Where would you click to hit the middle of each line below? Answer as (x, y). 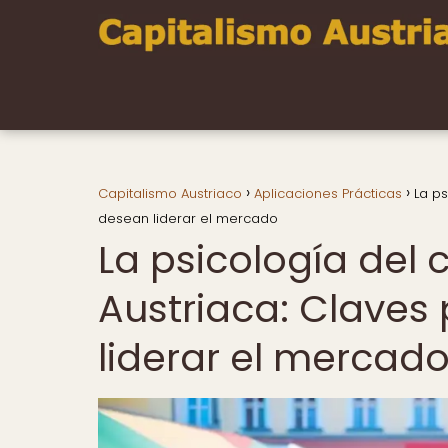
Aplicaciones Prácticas (328, 193)
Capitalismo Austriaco (170, 193)
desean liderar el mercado (188, 218)
